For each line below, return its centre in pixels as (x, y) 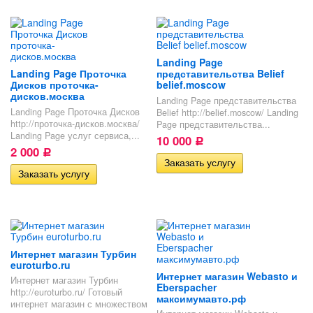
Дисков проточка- (54, 84)
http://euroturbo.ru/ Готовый (66, 292)
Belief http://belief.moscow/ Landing (227, 112)
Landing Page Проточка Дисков (75, 111)
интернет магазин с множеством (79, 304)
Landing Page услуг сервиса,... (75, 135)
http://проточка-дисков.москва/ (75, 123)
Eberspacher (186, 287)
